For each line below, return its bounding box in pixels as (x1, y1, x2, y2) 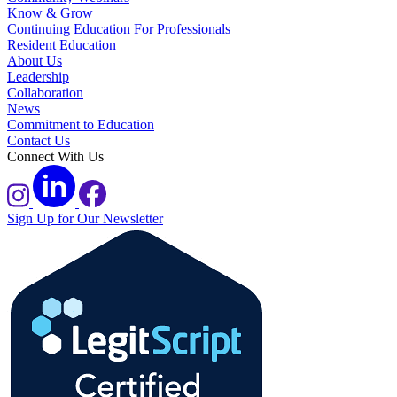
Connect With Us (7, 148, 104, 164)
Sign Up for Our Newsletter (7, 210, 163, 226)
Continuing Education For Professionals (7, 20, 230, 36)
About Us (7, 52, 62, 68)
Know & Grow (7, 4, 93, 20)
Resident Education (7, 36, 116, 52)
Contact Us (7, 132, 70, 148)
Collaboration (7, 84, 83, 100)
